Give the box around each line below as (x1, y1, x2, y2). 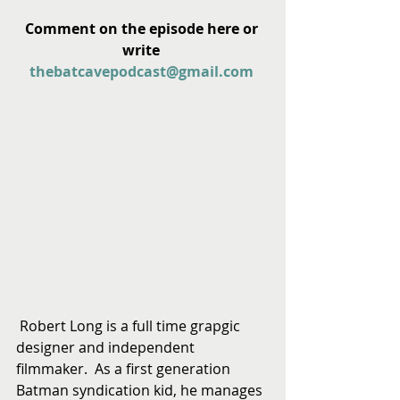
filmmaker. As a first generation (16, 359, 234, 379)
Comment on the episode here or (24, 19, 262, 39)
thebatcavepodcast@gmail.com (29, 62, 254, 82)
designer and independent (16, 337, 198, 358)
